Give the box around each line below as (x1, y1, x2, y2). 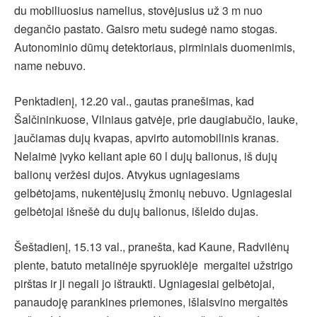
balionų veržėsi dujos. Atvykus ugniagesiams (14, 166, 240, 183)
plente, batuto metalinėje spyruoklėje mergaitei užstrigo (14, 257, 293, 274)
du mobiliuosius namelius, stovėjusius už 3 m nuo (14, 2, 263, 19)
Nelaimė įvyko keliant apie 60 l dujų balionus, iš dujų (14, 148, 277, 165)
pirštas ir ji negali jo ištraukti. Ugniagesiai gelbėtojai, (14, 275, 275, 292)
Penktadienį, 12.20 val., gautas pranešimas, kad (14, 93, 254, 110)
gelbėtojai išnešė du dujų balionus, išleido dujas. (14, 203, 258, 220)
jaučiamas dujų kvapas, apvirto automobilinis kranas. (14, 129, 279, 146)
